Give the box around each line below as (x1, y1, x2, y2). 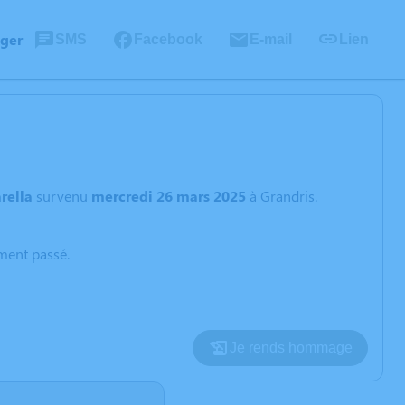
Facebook (134, 31, 202, 47)
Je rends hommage (230, 340, 353, 355)
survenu (33, 186, 91, 205)
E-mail (250, 31, 292, 47)
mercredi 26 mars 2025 (91, 186, 246, 205)
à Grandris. (246, 186, 317, 205)
